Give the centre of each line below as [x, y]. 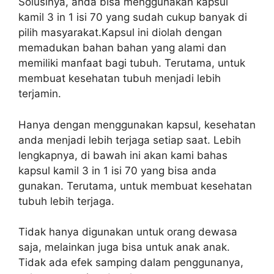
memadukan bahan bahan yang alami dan [122, 48]
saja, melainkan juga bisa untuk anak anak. [124, 247]
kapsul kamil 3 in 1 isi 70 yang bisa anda [117, 170]
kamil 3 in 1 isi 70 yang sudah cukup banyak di [133, 17]
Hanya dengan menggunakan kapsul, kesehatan [137, 124]
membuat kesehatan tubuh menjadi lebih [120, 78]
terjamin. [40, 94]
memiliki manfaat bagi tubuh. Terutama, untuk [132, 63]
